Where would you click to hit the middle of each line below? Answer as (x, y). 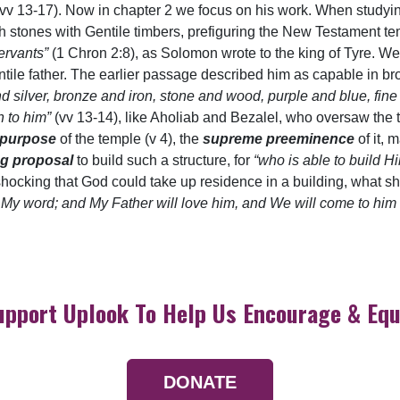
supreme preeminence (280, 139)
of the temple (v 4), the (131, 139)
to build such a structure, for (165, 161)
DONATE (200, 382)
